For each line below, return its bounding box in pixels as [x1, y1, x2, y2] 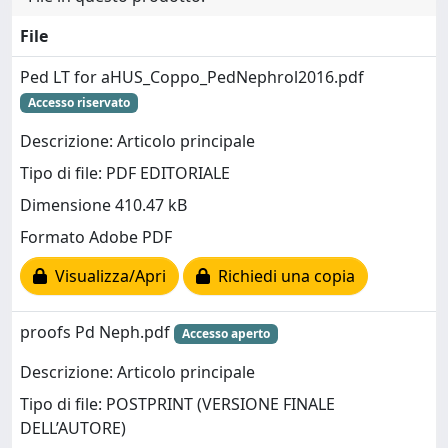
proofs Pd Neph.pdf [20, 321, 174, 343]
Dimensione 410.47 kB [20, 194, 187, 217]
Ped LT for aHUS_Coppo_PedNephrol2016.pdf [20, 66, 364, 88]
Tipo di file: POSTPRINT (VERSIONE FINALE [20, 393, 335, 416]
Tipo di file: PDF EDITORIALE [20, 162, 230, 185]
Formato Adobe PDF [20, 226, 172, 249]
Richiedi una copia [210, 265, 355, 288]
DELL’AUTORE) [20, 417, 126, 440]
